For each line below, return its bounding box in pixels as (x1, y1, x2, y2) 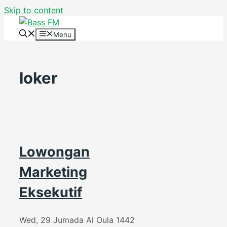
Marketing (19, 163, 87, 180)
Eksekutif (19, 183, 82, 201)
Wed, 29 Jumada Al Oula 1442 (19, 215, 135, 225)
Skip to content (4, 5, 63, 15)
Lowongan (19, 143, 90, 160)
